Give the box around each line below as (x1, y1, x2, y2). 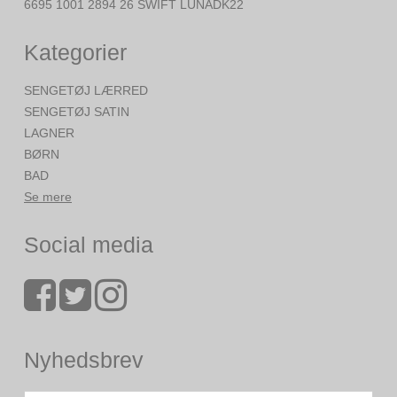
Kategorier (24, 39, 127, 65)
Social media (24, 232, 153, 258)
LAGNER (24, 126, 74, 141)
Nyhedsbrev (24, 346, 144, 372)
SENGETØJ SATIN (24, 105, 129, 120)
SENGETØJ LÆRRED (24, 83, 148, 98)
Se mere (24, 190, 72, 205)
